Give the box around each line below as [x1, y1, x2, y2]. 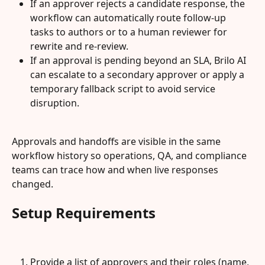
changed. [12, 177, 53, 190]
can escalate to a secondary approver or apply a [30, 68, 247, 82]
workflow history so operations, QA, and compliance [12, 148, 249, 162]
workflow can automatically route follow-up [30, 11, 228, 25]
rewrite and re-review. [30, 40, 128, 53]
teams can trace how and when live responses [12, 163, 221, 176]
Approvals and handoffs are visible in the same [12, 134, 223, 148]
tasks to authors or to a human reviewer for [30, 25, 230, 39]
